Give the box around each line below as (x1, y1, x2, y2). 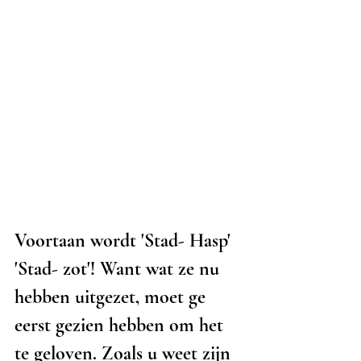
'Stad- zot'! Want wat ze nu (15, 256, 224, 280)
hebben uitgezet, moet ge (15, 284, 210, 309)
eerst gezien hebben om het (15, 313, 228, 337)
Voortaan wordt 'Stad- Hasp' (15, 228, 235, 252)
